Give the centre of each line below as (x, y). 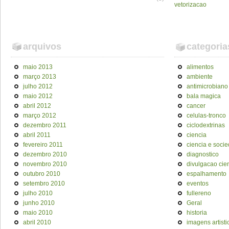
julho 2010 (38, 193)
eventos (198, 184)
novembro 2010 (45, 164)
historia (197, 213)
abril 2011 (37, 135)
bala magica (204, 96)
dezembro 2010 (45, 154)
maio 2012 (38, 96)
